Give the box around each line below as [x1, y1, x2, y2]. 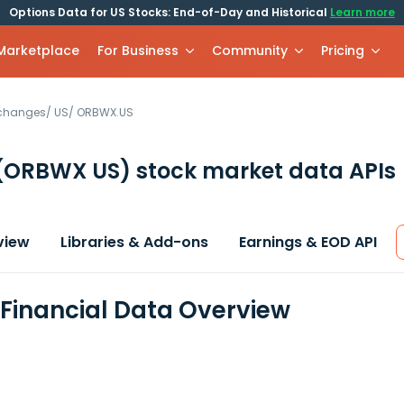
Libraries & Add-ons [60, 232, 208, 252]
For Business [97, 41, 179, 60]
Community [212, 41, 289, 60]
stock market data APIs [131, 156, 396, 186]
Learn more [330, 5, 395, 20]
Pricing [321, 41, 365, 60]
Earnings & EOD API [239, 232, 377, 252]
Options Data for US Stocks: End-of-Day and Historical [9, 5, 330, 20]
